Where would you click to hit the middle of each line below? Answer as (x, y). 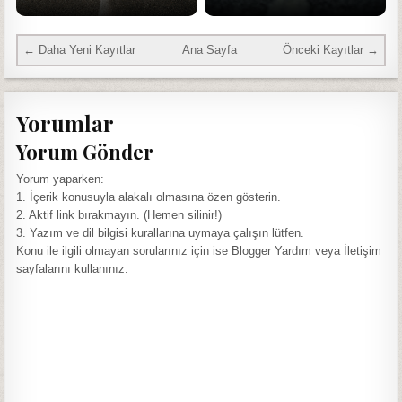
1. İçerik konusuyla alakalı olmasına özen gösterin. (149, 197)
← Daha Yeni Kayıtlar (80, 50)
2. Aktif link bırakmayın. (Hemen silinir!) (119, 215)
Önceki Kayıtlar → (330, 50)
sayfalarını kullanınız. (73, 269)
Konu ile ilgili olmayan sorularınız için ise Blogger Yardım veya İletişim (199, 251)
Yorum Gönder (85, 152)
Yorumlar (66, 122)
